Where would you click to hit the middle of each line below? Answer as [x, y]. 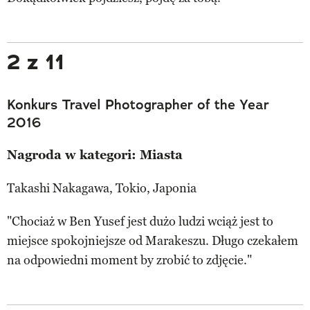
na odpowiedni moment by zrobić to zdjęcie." [129, 260]
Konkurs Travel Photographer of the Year [138, 104]
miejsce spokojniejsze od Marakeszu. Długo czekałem [153, 240]
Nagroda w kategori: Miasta [95, 155]
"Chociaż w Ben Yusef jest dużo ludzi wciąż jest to [140, 221]
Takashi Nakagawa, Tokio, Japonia [102, 188]
